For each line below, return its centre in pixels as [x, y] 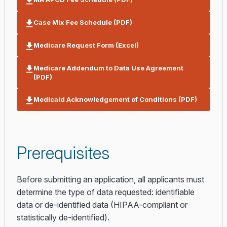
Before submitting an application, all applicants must [110, 179]
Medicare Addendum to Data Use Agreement [108, 68]
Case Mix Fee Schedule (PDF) [83, 22]
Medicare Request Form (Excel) [86, 45]
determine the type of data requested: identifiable [106, 192]
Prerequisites [63, 153]
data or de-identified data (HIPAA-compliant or [102, 205]
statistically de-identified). [63, 217]
